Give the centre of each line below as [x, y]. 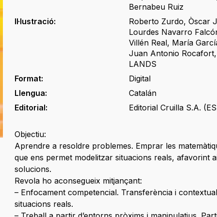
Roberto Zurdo [156, 22]
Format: [29, 79]
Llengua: [31, 93]
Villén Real [148, 43]
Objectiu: [31, 134]
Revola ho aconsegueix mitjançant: [78, 181]
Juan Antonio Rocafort [172, 54]
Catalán [143, 93]
